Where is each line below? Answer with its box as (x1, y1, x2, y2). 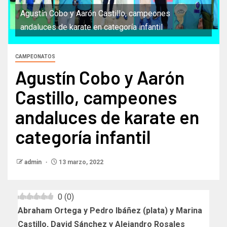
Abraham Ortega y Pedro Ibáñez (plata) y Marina (18, 206, 202, 216)
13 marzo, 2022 (57, 159, 103, 166)
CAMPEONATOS (15, 54, 55, 60)
